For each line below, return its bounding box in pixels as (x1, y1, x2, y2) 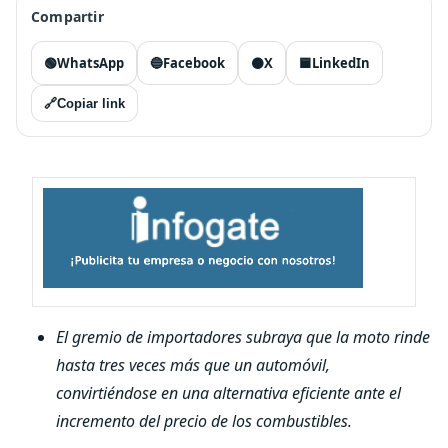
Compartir (31, 7, 104, 26)
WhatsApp (57, 54, 124, 72)
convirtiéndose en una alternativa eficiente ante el (56, 382, 401, 404)
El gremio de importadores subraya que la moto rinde (56, 326, 430, 348)
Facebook (163, 54, 225, 72)
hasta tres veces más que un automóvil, (56, 354, 330, 376)
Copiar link (57, 96, 125, 111)
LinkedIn (312, 54, 370, 72)
